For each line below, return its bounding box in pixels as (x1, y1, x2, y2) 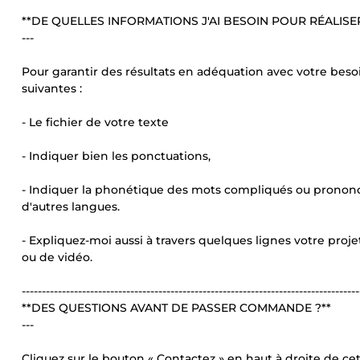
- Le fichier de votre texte (22, 115, 169, 129)
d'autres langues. (22, 199, 120, 214)
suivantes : (22, 81, 82, 96)
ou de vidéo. (22, 250, 92, 264)
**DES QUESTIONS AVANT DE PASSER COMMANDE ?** (22, 301, 331, 315)
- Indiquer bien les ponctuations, (22, 149, 211, 163)
